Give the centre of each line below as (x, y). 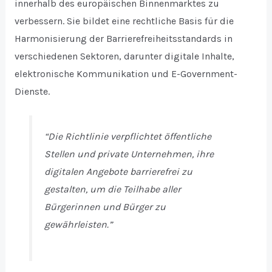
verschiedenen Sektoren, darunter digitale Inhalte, (124, 56)
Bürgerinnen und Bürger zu (105, 207)
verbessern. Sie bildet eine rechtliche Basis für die (124, 21)
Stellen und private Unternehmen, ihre (129, 154)
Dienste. (32, 91)
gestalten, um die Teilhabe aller (112, 189)
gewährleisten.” (78, 225)
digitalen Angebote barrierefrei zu (118, 172)
